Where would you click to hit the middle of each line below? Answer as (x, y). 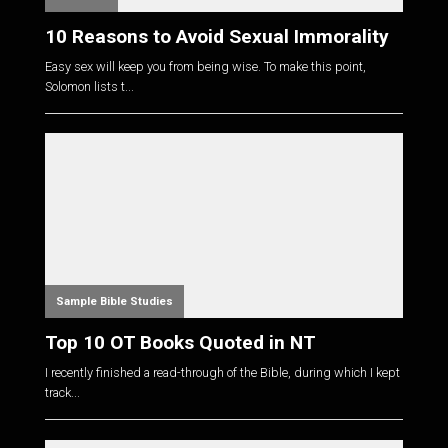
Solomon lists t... (89, 87)
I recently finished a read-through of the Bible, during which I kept (222, 373)
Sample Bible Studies (114, 301)
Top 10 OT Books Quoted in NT (180, 342)
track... (62, 393)
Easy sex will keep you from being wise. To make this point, (205, 67)
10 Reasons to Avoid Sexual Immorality (216, 36)
